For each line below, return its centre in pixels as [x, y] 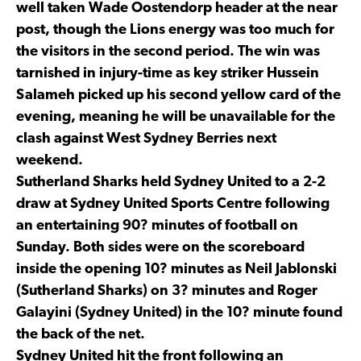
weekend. [50, 160]
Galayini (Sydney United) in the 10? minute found [179, 313]
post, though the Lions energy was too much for [175, 30]
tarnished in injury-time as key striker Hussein [168, 73]
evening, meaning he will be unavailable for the [176, 117]
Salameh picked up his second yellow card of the [178, 95]
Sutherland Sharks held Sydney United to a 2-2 [171, 182]
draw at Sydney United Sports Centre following [173, 204]
